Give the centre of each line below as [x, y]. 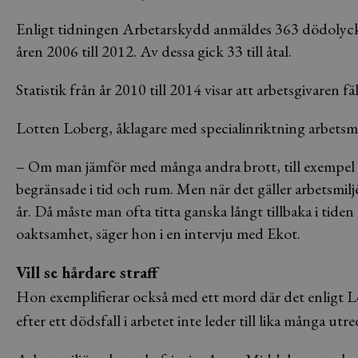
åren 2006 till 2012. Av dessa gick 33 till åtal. [154, 51]
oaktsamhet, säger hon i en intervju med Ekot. [158, 233]
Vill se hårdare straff [87, 272]
